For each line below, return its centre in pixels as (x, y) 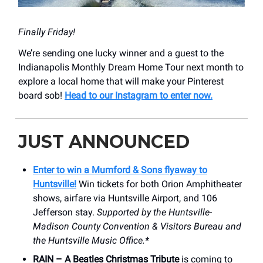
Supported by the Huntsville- (154, 212)
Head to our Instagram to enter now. (139, 95)
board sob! (41, 95)
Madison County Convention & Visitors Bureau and (137, 226)
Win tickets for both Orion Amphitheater (159, 184)
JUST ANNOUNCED (104, 141)
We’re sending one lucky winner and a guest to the (121, 53)
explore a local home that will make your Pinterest (121, 81)
